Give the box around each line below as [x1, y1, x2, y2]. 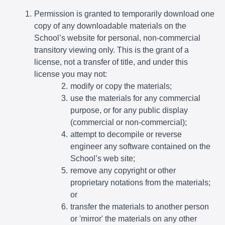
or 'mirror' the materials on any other [70, 214, 197, 223]
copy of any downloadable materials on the [34, 21, 186, 30]
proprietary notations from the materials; [70, 178, 210, 187]
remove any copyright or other [70, 166, 176, 175]
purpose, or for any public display [70, 105, 188, 115]
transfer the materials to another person [70, 202, 209, 211]
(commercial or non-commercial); [70, 118, 187, 127]
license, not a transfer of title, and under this [34, 57, 188, 66]
